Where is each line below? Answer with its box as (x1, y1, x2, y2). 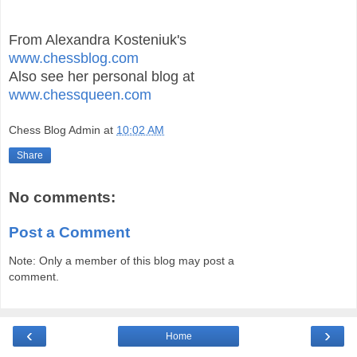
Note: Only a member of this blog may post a (9, 254, 234, 268)
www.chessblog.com (9, 49, 139, 66)
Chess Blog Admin (9, 124, 100, 137)
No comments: (9, 189, 116, 206)
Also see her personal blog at (9, 68, 194, 84)
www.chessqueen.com (9, 86, 151, 103)
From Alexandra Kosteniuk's (9, 31, 186, 48)
